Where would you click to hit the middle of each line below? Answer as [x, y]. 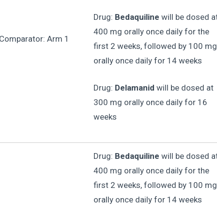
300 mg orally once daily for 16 [150, 102]
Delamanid [134, 87]
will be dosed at [184, 87]
